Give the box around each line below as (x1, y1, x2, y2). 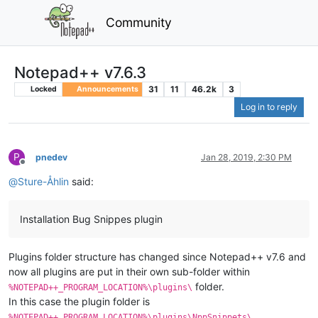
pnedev (35, 152, 67, 163)
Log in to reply (241, 102, 297, 113)
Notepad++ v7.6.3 (14, 62, 146, 82)
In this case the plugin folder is (9, 295, 150, 308)
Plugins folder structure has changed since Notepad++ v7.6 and (9, 251, 306, 263)
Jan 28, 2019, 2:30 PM (201, 152, 292, 163)
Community (106, 14, 172, 30)
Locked (28, 84, 57, 94)
